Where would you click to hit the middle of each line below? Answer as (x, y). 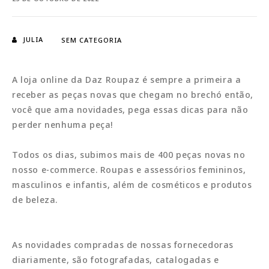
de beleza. (35, 199)
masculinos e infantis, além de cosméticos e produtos (132, 184)
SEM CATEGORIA (92, 40)
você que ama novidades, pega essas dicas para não (130, 109)
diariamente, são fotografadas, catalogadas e (116, 259)
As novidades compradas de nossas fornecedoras (123, 244)
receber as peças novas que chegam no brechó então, (133, 94)
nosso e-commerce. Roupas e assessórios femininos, (129, 169)
